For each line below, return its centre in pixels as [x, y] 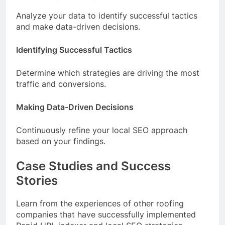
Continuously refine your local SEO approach [102, 130]
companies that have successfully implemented [106, 214]
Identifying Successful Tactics [74, 49]
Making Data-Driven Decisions [75, 107]
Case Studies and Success [93, 166]
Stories [37, 180]
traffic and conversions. [61, 84]
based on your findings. [61, 141]
